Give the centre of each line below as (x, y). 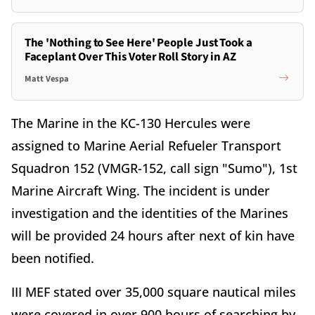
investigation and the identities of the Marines (150, 213)
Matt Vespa (46, 79)
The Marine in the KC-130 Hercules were (131, 123)
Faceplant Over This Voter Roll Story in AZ (130, 57)
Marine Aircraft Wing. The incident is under (141, 190)
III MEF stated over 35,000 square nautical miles (154, 291)
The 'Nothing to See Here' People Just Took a (138, 43)
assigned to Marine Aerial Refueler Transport (146, 145)
